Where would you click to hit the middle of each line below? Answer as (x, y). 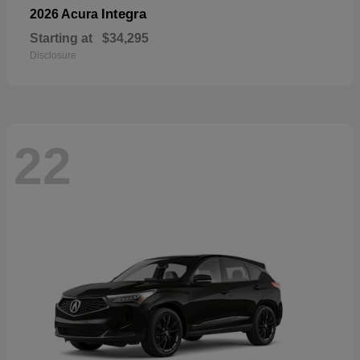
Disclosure (53, 56)
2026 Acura (65, 14)
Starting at (61, 39)
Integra (124, 14)
